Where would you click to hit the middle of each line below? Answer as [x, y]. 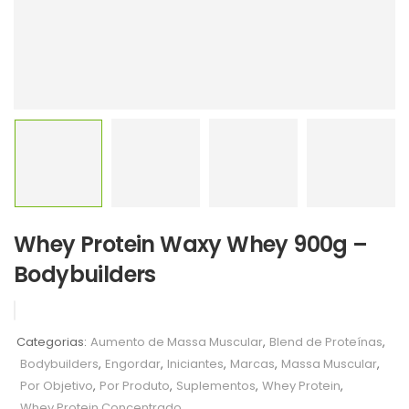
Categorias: [52, 342]
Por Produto [135, 386]
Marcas [252, 364]
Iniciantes [195, 364]
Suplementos [216, 386]
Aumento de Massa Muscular [177, 342]
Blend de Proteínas [326, 342]
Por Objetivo [57, 386]
